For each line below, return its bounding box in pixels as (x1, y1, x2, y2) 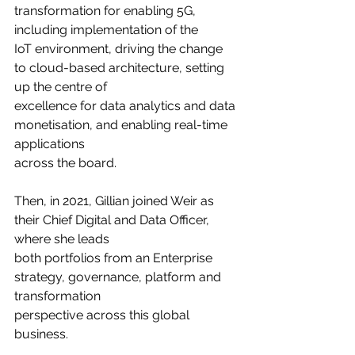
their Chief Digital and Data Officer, (14, 212, 212, 227)
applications (14, 136, 85, 151)
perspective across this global (14, 307, 193, 323)
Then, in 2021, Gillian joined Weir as (14, 193, 217, 208)
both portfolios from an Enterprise (14, 250, 216, 265)
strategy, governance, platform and (14, 269, 224, 284)
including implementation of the (14, 21, 198, 37)
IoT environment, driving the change (14, 40, 226, 56)
